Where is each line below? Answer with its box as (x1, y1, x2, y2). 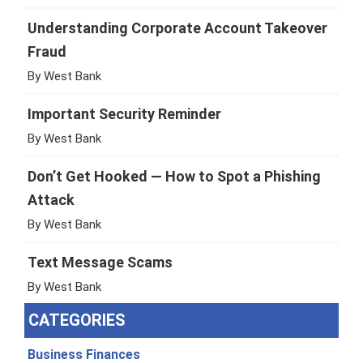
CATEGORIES (28, 310, 126, 330)
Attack (28, 190, 75, 208)
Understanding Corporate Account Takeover (28, 19, 327, 36)
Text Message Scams (28, 253, 173, 271)
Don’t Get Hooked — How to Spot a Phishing (28, 167, 321, 185)
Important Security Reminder (28, 105, 221, 122)
